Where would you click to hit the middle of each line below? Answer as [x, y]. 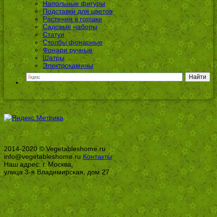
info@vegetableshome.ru [43, 157]
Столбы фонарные [73, 42]
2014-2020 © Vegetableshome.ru [55, 149]
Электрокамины [68, 66]
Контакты [97, 157]
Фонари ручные [68, 50]
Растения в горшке [72, 19]
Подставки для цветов [77, 11]
